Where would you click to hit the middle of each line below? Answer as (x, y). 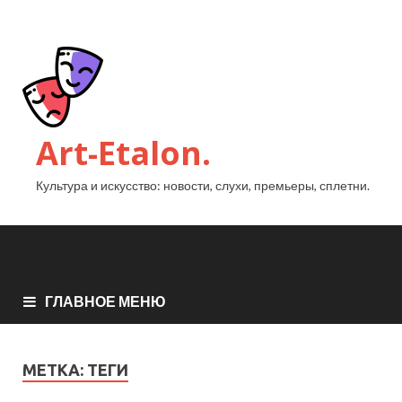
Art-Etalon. (123, 153)
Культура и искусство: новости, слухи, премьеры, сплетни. (203, 185)
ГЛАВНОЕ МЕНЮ (105, 301)
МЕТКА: (55, 370)
